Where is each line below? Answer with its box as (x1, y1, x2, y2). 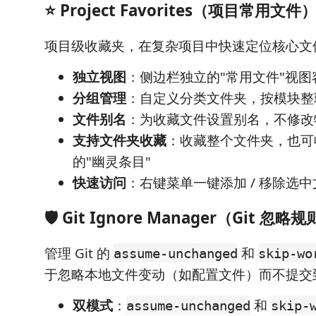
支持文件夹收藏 (73, 130, 166, 150)
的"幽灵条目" (73, 152, 151, 171)
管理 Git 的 (44, 243, 114, 262)
